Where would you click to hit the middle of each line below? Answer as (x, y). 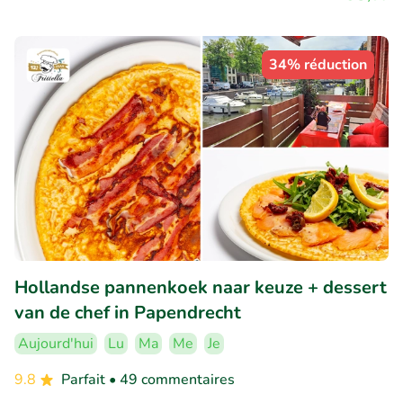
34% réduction (318, 65)
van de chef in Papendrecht (128, 312)
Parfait (85, 379)
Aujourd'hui (56, 343)
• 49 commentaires (172, 379)
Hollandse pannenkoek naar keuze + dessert (201, 287)
